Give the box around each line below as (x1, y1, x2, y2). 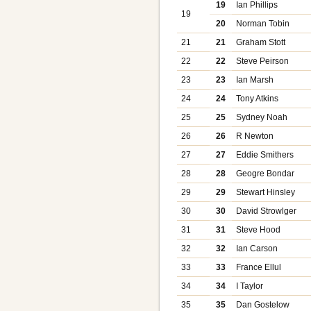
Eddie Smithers (236, 149, 294, 160)
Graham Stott (236, 37, 286, 47)
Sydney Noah (236, 112, 288, 122)
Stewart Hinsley (236, 187, 296, 197)
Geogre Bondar (236, 168, 295, 178)
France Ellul (236, 262, 282, 272)
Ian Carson (236, 243, 278, 253)
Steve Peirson (236, 56, 289, 66)
